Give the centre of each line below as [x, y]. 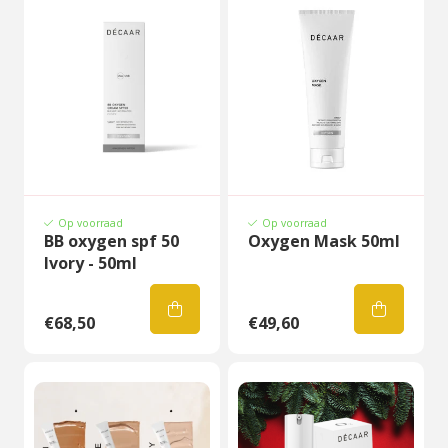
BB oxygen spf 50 [111, 241]
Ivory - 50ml [90, 263]
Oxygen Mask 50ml [324, 241]
